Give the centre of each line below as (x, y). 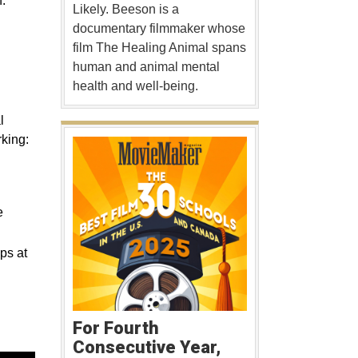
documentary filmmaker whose (159, 28)
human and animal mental (146, 66)
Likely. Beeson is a (125, 9)
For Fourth (115, 328)
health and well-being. (135, 86)
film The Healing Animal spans (159, 47)
